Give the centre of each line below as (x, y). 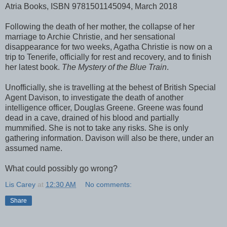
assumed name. (34, 148)
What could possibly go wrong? (61, 169)
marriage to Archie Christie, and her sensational (90, 37)
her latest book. (33, 67)
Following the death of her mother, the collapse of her (100, 27)
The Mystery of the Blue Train (114, 67)
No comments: (109, 185)
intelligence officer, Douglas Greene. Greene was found (104, 108)
